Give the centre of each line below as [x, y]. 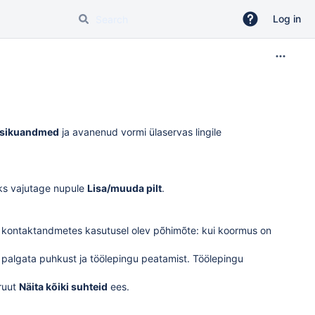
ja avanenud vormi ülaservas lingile [140, 132]
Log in [287, 19]
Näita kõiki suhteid [63, 287]
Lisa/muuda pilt [124, 188]
